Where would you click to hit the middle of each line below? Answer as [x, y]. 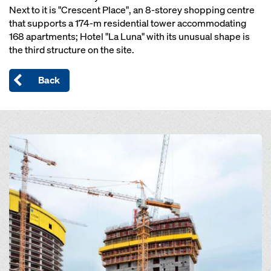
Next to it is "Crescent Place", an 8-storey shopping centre [132, 10]
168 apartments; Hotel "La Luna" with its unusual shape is [129, 37]
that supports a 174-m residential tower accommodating [128, 23]
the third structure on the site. [72, 50]
